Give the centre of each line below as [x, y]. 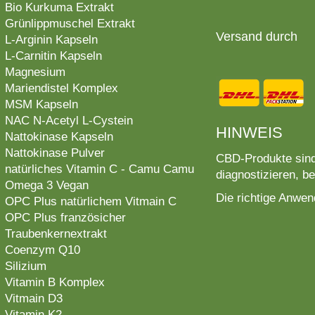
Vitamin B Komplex [54, 283]
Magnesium [35, 72]
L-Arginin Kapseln [51, 40]
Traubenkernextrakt [56, 234]
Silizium [25, 266]
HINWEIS [249, 132]
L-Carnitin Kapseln [53, 56]
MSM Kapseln [41, 105]
